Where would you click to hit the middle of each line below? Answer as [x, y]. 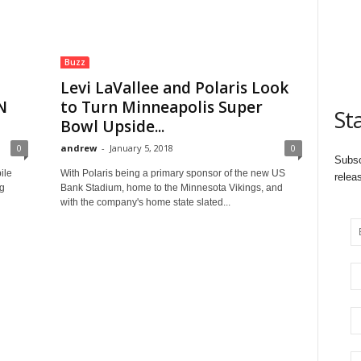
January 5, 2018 [141, 148]
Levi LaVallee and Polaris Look [174, 88]
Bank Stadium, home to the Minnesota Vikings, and [171, 188]
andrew [78, 148]
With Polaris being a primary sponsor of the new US [172, 173]
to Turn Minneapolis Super [161, 107]
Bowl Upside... [112, 127]
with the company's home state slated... [145, 202]
